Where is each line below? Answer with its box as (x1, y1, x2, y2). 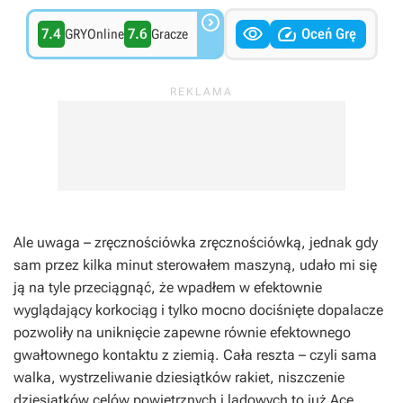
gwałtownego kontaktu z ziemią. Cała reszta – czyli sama (13, 346, 377, 363)
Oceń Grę (300, 25, 356, 42)
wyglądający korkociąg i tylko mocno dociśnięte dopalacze (13, 301, 383, 318)
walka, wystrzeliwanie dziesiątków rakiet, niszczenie (13, 369, 345, 386)
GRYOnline (64, 26, 124, 42)
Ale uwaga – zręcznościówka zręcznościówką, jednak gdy (13, 234, 378, 251)
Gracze (150, 26, 188, 42)
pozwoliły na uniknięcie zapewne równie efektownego (13, 324, 351, 341)
